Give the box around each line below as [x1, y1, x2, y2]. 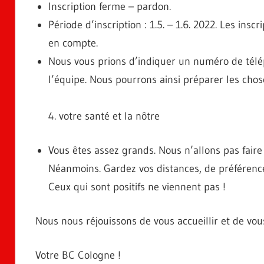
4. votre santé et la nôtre [48, 109, 160, 123]
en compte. [48, 36, 98, 49]
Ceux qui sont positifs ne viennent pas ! [48, 180, 226, 193]
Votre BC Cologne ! [35, 248, 121, 262]
